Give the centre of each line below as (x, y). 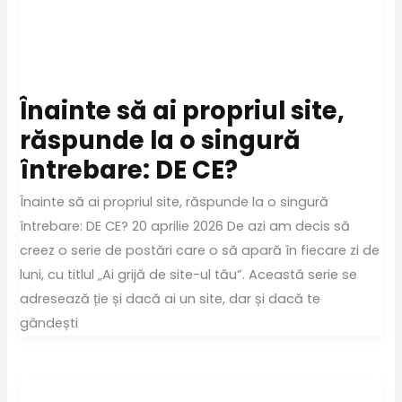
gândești (49, 323)
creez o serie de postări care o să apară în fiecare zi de (200, 250)
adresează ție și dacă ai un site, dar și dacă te (170, 298)
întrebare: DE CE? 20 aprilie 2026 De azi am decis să (185, 226)
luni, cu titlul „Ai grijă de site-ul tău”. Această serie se (189, 274)
